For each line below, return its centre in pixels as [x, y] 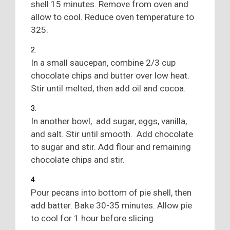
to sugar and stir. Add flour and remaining [111, 147]
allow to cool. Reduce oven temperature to [112, 17]
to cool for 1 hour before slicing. [93, 218]
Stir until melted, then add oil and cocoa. [109, 88]
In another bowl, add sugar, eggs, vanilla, [109, 121]
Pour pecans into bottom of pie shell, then [111, 192]
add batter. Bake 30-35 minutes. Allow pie [111, 205]
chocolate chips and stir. [78, 159]
